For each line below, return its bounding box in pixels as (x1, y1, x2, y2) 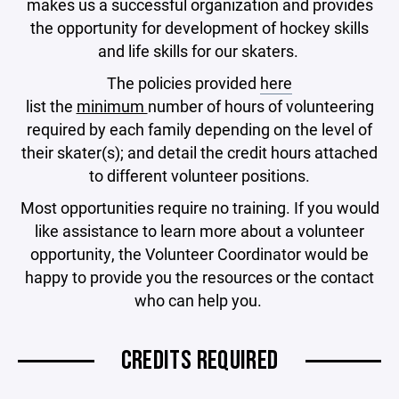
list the (25, 94, 77, 117)
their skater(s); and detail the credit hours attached (21, 141, 378, 163)
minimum (76, 94, 148, 117)
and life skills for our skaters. (97, 39, 302, 61)
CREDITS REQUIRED (120, 344, 279, 377)
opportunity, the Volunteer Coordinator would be (30, 242, 369, 265)
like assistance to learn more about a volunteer (35, 219, 364, 241)
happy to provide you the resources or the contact (25, 265, 374, 288)
